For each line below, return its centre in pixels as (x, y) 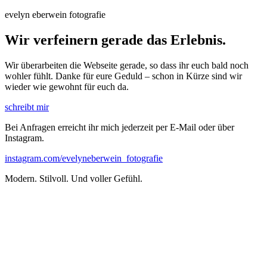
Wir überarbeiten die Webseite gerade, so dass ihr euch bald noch (127, 65)
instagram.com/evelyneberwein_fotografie (84, 158)
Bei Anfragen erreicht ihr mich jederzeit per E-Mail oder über (119, 127)
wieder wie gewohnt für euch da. (67, 86)
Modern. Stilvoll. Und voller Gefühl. (74, 178)
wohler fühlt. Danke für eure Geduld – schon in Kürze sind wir (123, 76)
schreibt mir (27, 107)
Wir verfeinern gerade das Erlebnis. (115, 40)
